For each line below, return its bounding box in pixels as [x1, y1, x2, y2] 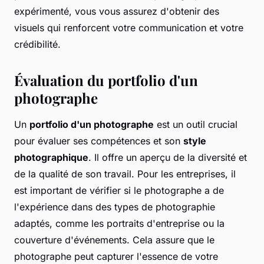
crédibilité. [14, 38, 61, 51]
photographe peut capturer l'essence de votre [14, 250, 218, 263]
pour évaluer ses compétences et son [14, 135, 183, 147]
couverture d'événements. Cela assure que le [14, 234, 214, 246]
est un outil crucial [154, 118, 237, 131]
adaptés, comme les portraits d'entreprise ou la [14, 217, 225, 230]
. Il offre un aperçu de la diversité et [88, 151, 247, 164]
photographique [14, 151, 88, 164]
